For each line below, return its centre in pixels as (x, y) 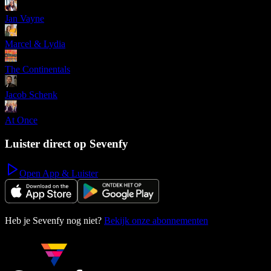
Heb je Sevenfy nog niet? (53, 220)
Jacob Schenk (31, 95)
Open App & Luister (59, 173)
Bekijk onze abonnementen (156, 220)
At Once (21, 120)
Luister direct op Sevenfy (67, 143)
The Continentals (38, 70)
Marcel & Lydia (35, 44)
